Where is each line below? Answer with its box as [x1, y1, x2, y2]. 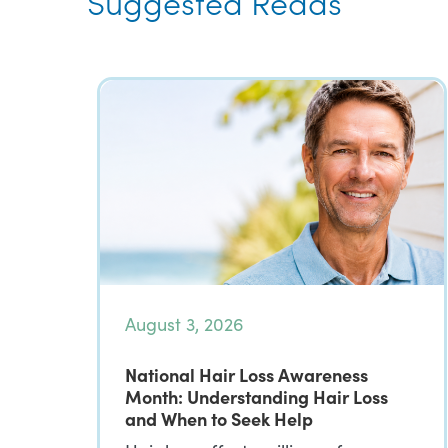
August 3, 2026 [125, 312, 244, 336]
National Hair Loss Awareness [125, 362, 368, 387]
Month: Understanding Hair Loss [125, 384, 388, 409]
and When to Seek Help [125, 406, 317, 431]
